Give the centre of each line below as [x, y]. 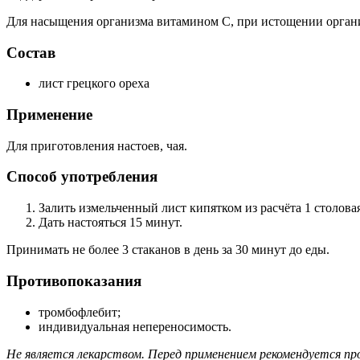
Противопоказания [74, 280]
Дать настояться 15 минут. [110, 223]
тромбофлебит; [80, 312]
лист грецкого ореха [94, 84]
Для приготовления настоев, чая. [97, 145]
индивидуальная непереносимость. [135, 326]
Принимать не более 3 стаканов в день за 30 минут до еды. [168, 250]
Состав [31, 52]
